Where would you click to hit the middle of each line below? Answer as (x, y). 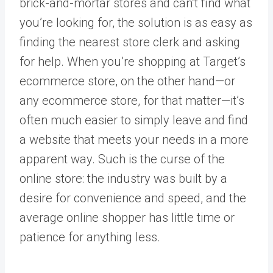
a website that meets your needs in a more (134, 139)
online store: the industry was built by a (123, 178)
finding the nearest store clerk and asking (130, 42)
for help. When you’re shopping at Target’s (133, 61)
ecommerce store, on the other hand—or (127, 81)
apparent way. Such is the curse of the (122, 159)
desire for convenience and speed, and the (133, 198)
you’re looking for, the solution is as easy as (136, 22)
